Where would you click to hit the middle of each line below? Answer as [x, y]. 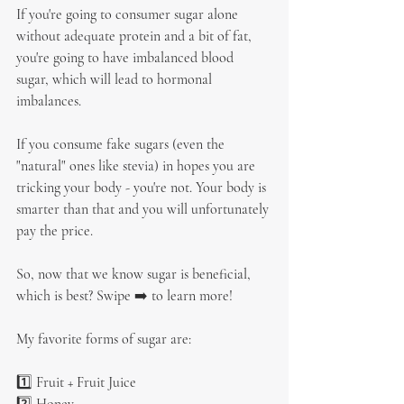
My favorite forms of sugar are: [104, 339]
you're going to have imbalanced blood [127, 58]
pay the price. [55, 231]
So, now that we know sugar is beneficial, [135, 274]
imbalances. [49, 101]
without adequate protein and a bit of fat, [136, 36]
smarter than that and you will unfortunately [144, 209]
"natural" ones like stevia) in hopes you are [138, 166]
